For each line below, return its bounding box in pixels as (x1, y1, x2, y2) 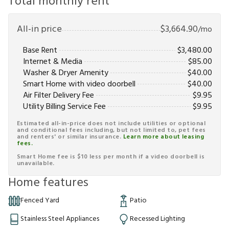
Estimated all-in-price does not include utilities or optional (17, 118, 206, 129)
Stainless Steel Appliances (20, 213, 99, 225)
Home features (8, 173, 88, 193)
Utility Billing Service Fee (23, 100, 106, 113)
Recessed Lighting (130, 213, 185, 225)
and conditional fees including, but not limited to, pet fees (17, 125, 206, 135)
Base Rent (23, 43, 57, 57)
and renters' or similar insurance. (17, 131, 123, 142)
